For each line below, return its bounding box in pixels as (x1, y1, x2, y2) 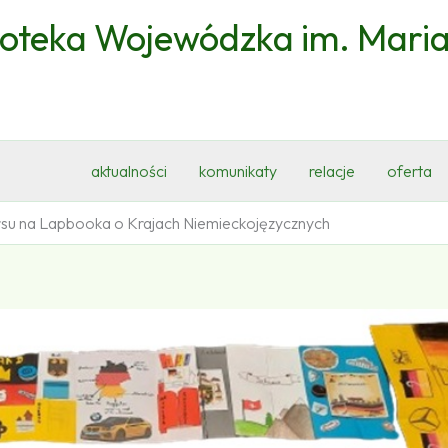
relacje (309, 161, 355, 181)
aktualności (91, 161, 167, 181)
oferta (387, 161, 432, 181)
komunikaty (199, 161, 277, 181)
